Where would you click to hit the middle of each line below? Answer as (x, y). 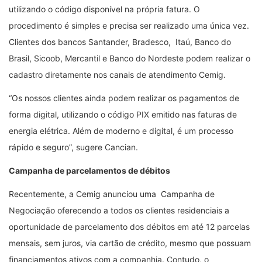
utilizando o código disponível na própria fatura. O (104, 9)
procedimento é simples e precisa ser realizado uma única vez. (129, 25)
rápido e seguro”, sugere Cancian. (73, 147)
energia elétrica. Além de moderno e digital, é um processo (121, 130)
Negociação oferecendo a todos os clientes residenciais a (119, 210)
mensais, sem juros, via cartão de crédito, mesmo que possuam (130, 243)
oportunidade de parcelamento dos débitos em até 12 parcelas (129, 226)
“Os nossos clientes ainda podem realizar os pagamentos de (124, 98)
